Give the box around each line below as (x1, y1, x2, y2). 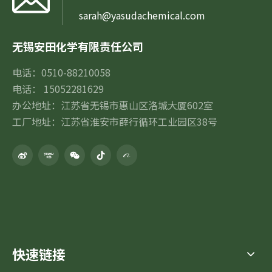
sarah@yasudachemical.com (79, 8, 205, 22)
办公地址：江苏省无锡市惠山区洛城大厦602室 (12, 98, 213, 112)
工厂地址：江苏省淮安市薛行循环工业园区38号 (12, 114, 217, 129)
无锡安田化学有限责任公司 (12, 38, 143, 54)
